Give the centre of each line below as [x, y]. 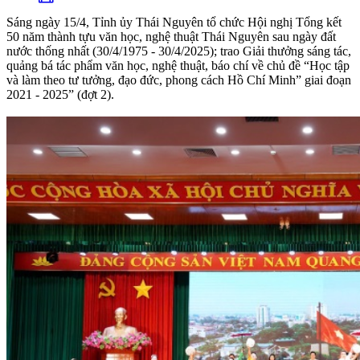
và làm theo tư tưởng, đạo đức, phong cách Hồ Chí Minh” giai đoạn [179, 80]
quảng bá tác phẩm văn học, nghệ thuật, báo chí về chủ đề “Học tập [178, 66]
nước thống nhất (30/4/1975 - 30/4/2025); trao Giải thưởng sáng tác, [179, 51]
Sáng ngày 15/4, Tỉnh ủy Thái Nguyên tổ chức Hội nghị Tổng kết [174, 22]
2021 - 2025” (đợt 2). [60, 95]
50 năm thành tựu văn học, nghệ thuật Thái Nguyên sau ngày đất [171, 37]
